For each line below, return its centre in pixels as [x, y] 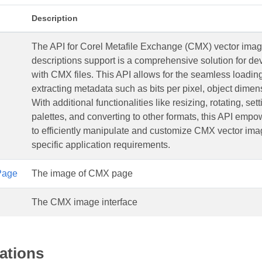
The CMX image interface [85, 202]
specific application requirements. [101, 145]
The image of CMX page [82, 173]
